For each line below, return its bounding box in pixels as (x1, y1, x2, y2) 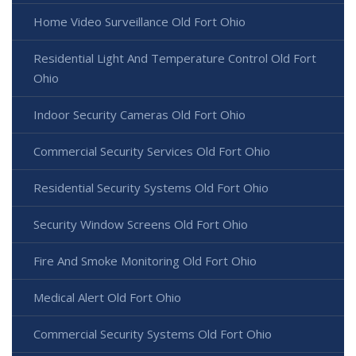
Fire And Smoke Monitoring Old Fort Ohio (33, 253, 257, 269)
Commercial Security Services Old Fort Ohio (33, 143, 270, 160)
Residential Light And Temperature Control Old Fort (33, 50, 316, 67)
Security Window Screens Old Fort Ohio (33, 216, 248, 233)
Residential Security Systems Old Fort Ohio (33, 180, 269, 196)
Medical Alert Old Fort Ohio (33, 289, 181, 306)
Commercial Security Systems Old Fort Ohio (33, 326, 272, 342)
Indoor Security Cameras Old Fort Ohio (33, 106, 246, 123)
